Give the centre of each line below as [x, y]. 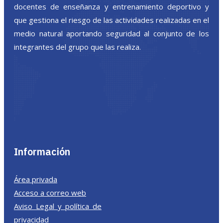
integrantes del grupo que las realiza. [77, 47]
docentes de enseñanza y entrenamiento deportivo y [111, 7]
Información [42, 152]
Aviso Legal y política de [58, 206]
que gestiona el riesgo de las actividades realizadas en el [111, 20]
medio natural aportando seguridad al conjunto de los [111, 34]
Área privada [36, 179]
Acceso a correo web [50, 193]
